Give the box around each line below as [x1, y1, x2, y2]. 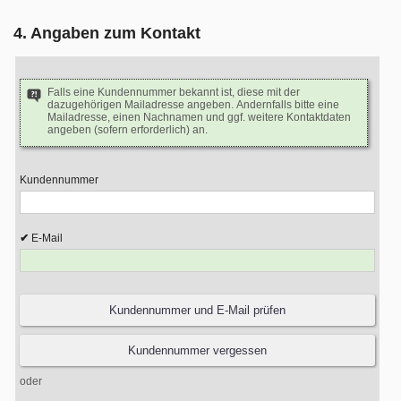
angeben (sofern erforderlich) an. [47, 124, 208, 136]
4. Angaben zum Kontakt [13, 24, 200, 42]
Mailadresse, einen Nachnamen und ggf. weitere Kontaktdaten [47, 111, 351, 124]
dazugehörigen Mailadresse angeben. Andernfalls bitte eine [47, 98, 339, 111]
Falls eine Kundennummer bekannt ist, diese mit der [47, 86, 300, 98]
